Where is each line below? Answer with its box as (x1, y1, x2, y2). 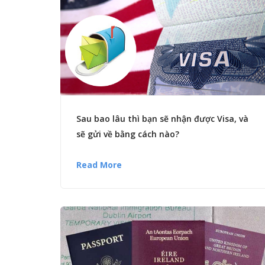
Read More (76, 159, 122, 170)
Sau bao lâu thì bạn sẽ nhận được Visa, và (76, 112, 248, 124)
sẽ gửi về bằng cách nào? (76, 128, 179, 140)
